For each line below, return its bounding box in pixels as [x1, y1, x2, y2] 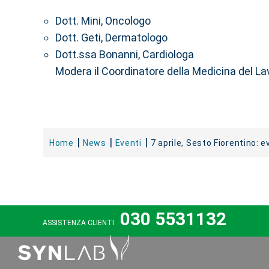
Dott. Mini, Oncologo [55, 14, 151, 27]
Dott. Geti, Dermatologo [55, 31, 168, 44]
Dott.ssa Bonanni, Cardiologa [55, 48, 194, 61]
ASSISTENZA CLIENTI [43, 219, 116, 227]
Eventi [115, 138, 142, 148]
